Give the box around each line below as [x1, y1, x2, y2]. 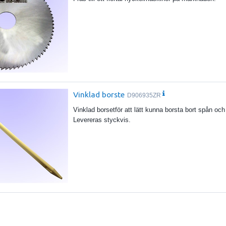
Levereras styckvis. [73, 116, 131, 124]
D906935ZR [127, 92, 161, 99]
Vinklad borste [73, 89, 125, 99]
